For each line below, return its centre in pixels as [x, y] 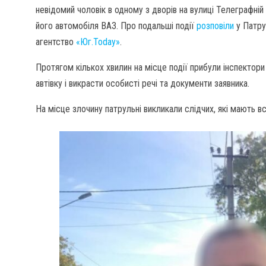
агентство [56, 42]
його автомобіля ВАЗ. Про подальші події [116, 26]
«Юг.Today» [98, 42]
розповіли [216, 26]
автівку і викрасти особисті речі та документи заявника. [142, 83]
